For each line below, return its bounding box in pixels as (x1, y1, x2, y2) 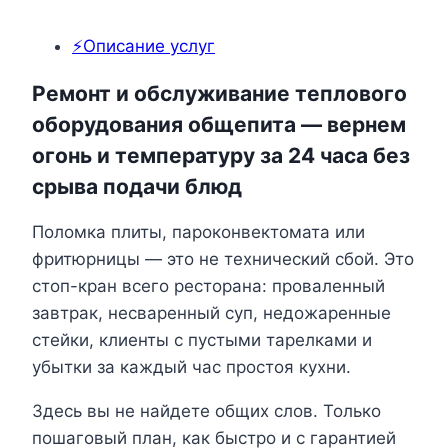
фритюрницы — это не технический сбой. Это (32, 249, 414, 270)
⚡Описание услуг (72, 36, 215, 57)
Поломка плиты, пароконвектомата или (32, 222, 365, 243)
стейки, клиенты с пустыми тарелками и (32, 330, 372, 351)
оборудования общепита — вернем (32, 111, 406, 137)
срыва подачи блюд (32, 173, 242, 199)
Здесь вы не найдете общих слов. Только (32, 401, 381, 422)
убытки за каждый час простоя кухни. (32, 357, 351, 378)
